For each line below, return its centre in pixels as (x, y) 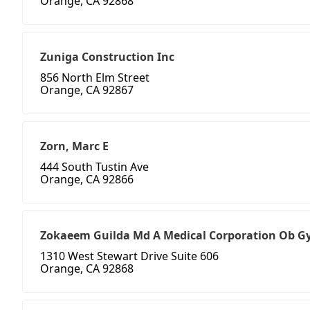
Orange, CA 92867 (87, 90)
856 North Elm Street (95, 78)
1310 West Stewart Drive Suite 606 (129, 256)
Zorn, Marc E (74, 146)
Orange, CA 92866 (87, 180)
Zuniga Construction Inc (107, 57)
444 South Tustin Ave (94, 167)
